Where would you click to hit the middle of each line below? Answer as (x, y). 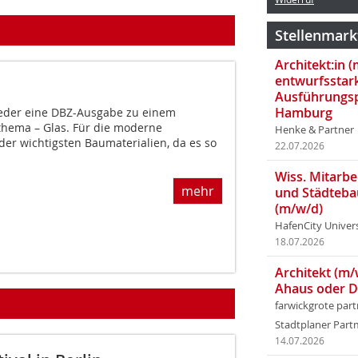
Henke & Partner (314, 130)
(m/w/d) (299, 209)
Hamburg (304, 113)
